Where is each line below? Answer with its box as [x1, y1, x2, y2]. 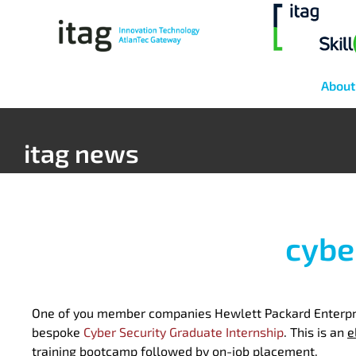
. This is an [284, 324, 347, 340]
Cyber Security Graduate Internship [83, 324, 284, 340]
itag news [24, 137, 139, 168]
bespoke [32, 324, 83, 340]
